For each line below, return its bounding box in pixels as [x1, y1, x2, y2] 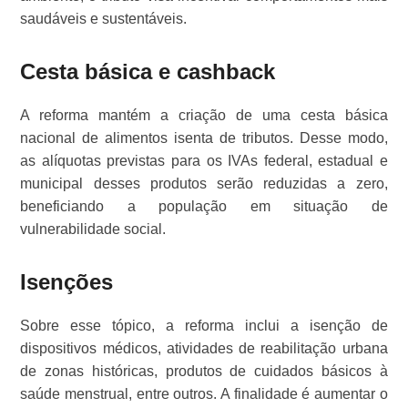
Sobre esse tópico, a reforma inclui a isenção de [20, 318, 388, 334]
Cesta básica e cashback [20, 59, 276, 85]
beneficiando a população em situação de [20, 199, 388, 215]
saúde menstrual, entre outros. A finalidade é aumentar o [20, 386, 388, 403]
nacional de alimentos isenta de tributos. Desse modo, [20, 130, 388, 147]
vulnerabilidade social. [20, 221, 167, 238]
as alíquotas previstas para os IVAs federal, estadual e [20, 153, 388, 169]
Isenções [20, 270, 114, 295]
